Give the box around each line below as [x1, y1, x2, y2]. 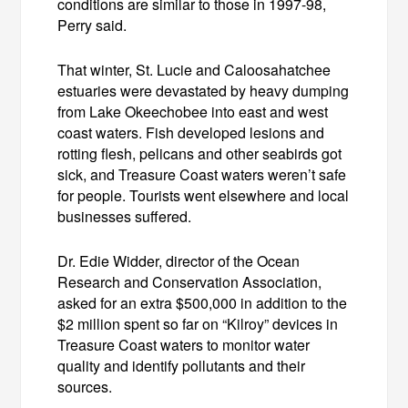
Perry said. [57, 14, 127, 36]
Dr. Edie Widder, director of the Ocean [57, 250, 301, 271]
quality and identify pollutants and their [57, 354, 306, 376]
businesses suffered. [57, 205, 192, 227]
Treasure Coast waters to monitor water [57, 333, 311, 355]
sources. [57, 375, 113, 397]
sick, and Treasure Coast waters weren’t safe [57, 163, 347, 185]
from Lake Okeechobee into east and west [57, 100, 329, 122]
